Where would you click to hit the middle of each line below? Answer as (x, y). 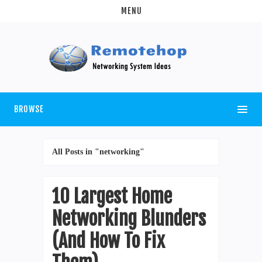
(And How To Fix (108, 241)
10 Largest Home (112, 196)
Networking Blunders (129, 218)
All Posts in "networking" (98, 151)
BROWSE (29, 109)
